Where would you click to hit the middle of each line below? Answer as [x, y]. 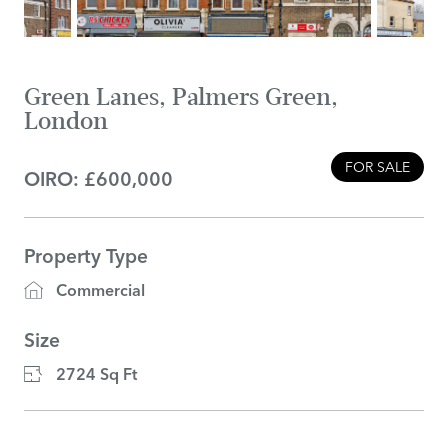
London [66, 121]
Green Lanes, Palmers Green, [181, 97]
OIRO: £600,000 [98, 179]
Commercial [100, 290]
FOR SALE [377, 166]
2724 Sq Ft [96, 374]
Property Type [86, 256]
